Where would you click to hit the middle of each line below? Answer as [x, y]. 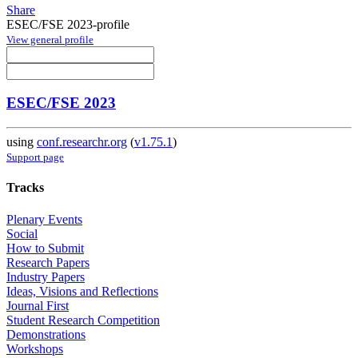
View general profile [50, 39]
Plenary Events [44, 219]
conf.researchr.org [82, 142]
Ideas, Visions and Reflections [82, 291]
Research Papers [48, 262]
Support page [35, 157]
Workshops [35, 348]
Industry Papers [46, 276]
